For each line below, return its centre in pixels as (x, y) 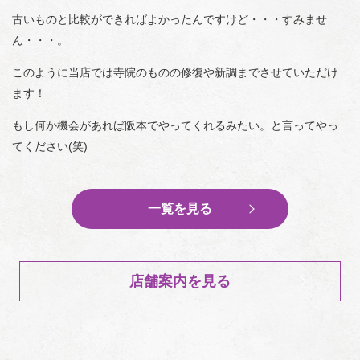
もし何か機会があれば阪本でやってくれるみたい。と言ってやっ (175, 126)
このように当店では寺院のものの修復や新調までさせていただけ (175, 73)
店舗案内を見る (180, 281)
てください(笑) (50, 147)
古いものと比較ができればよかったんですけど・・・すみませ (170, 20)
